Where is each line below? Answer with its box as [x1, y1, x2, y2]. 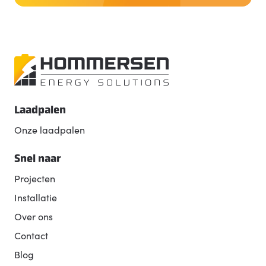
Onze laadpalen [14, 123, 85, 137]
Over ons [14, 210, 53, 223]
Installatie [14, 191, 57, 204]
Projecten [14, 172, 55, 185]
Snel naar [14, 152, 61, 166]
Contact [14, 229, 48, 242]
